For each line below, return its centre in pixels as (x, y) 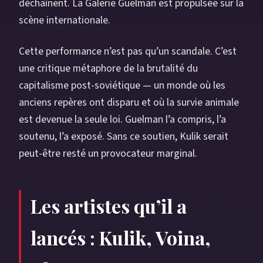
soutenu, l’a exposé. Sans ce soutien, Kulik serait (124, 137)
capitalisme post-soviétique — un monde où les (122, 86)
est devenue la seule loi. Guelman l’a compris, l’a (122, 120)
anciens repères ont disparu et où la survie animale (129, 103)
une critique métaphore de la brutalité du (108, 69)
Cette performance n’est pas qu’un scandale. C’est (128, 52)
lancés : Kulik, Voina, (121, 238)
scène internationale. (65, 21)
